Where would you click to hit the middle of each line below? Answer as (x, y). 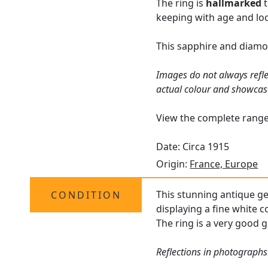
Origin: (173, 164)
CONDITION (86, 195)
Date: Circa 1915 (193, 147)
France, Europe (224, 164)
